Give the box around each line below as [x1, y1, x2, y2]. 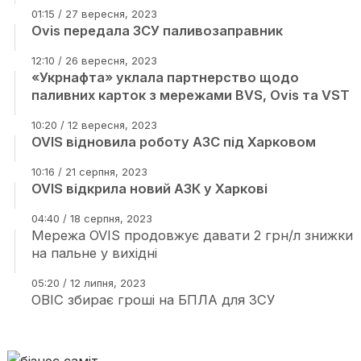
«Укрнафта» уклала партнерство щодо [31, 69, 299, 85]
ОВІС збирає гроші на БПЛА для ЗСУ [31, 292, 275, 308]
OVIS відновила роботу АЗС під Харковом [31, 134, 316, 150]
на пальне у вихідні [31, 245, 157, 261]
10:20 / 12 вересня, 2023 [31, 118, 157, 131]
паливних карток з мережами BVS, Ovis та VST [31, 87, 350, 103]
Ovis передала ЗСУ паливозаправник [31, 23, 283, 39]
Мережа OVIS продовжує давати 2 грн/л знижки [31, 227, 353, 243]
